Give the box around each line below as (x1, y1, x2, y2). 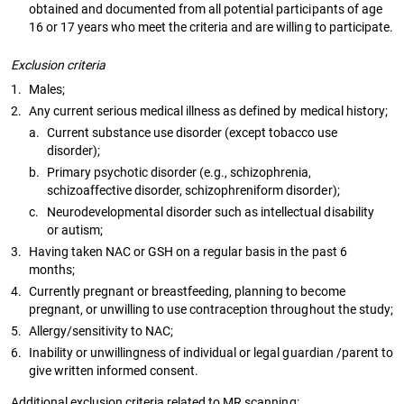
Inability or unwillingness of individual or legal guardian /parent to (29, 344, 393, 360)
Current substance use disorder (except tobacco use (47, 124, 338, 140)
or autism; (47, 222, 104, 237)
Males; (29, 81, 66, 96)
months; (29, 262, 76, 277)
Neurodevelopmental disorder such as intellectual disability (47, 204, 374, 219)
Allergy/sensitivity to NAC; (29, 323, 174, 338)
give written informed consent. (29, 363, 199, 378)
